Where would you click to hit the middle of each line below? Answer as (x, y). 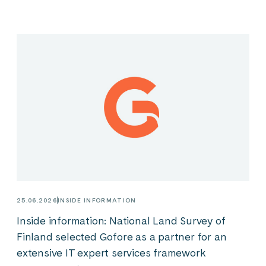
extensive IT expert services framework (111, 252)
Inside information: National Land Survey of (121, 220)
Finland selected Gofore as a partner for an (122, 236)
